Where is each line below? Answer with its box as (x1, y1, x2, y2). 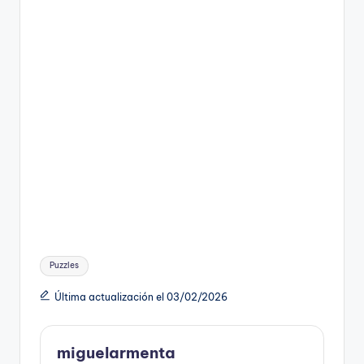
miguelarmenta (57, 342, 175, 362)
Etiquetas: (39, 251, 97, 266)
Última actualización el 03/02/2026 (54, 290, 227, 303)
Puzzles (50, 260, 80, 271)
